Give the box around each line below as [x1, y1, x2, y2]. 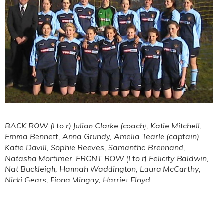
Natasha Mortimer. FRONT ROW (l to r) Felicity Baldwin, [5, 153, 209, 163]
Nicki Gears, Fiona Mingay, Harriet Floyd [5, 175, 150, 185]
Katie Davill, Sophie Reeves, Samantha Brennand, [5, 143, 185, 153]
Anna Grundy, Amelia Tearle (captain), [62, 131, 201, 142]
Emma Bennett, [5, 131, 60, 142]
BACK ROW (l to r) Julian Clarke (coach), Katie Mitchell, [5, 121, 201, 131]
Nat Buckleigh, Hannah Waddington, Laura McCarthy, [5, 164, 200, 174]
